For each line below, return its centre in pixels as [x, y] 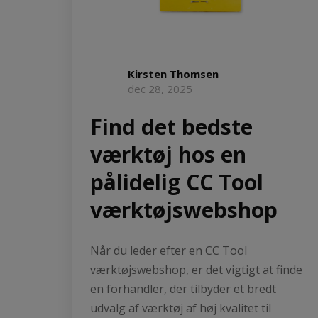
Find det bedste [171, 126]
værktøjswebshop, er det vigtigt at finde [196, 269]
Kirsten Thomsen [173, 73]
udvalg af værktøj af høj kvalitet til [181, 308]
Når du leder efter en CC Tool [169, 250]
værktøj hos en [168, 154]
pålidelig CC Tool [177, 182]
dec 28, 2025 [160, 88]
